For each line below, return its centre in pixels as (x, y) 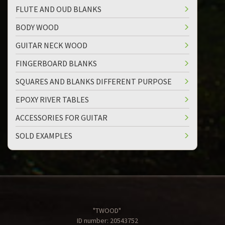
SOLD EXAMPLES (44, 136)
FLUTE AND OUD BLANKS (59, 9)
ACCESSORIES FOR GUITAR (62, 118)
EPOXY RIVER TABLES (52, 99)
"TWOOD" (107, 210)
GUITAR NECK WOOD (51, 45)
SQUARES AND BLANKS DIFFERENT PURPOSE (94, 81)
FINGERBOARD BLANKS (56, 63)
